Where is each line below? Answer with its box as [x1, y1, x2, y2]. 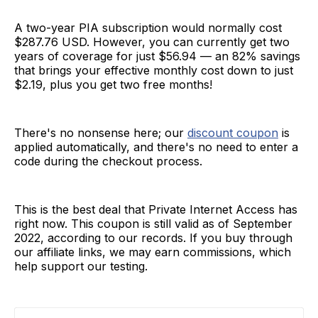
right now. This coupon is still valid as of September [14, 216, 292, 231]
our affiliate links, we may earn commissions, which [14, 244, 291, 259]
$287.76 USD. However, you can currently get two [14, 34, 290, 49]
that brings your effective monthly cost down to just [14, 62, 293, 77]
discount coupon [187, 125, 278, 140]
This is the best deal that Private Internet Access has [14, 202, 297, 216]
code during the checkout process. [14, 153, 202, 168]
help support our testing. [14, 258, 148, 273]
